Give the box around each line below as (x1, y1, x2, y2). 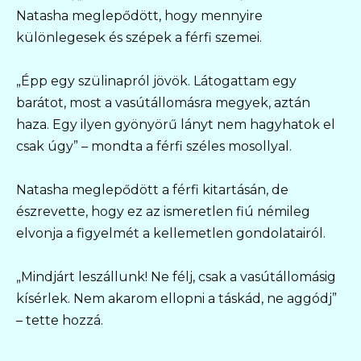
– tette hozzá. (16, 313, 103, 329)
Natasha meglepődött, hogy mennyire (16, 7, 263, 23)
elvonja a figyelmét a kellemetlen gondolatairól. (16, 225, 326, 241)
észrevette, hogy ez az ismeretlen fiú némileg (16, 203, 310, 219)
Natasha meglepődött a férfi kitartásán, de (16, 181, 288, 197)
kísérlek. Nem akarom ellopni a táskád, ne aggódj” (16, 291, 337, 307)
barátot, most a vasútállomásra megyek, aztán (16, 94, 310, 110)
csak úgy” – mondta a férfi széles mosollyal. (16, 138, 292, 154)
